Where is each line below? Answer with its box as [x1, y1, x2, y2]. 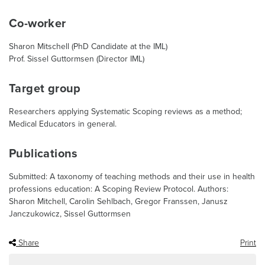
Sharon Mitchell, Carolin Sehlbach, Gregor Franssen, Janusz [9, 196, 228, 206]
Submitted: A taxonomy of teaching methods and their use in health [9, 172, 255, 182]
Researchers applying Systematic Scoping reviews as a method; [9, 106, 242, 117]
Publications [9, 147, 78, 161]
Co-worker [9, 17, 66, 31]
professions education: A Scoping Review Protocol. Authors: [9, 184, 228, 194]
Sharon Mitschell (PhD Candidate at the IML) [9, 41, 167, 51]
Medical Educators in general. [9, 119, 117, 129]
